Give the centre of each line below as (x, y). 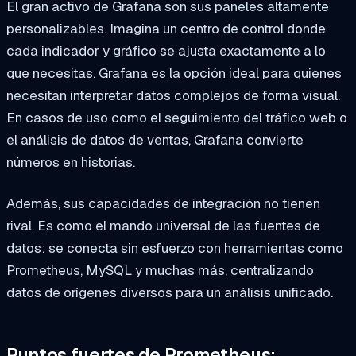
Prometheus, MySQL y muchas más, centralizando (160, 271)
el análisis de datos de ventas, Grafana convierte (155, 140)
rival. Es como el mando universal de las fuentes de (163, 226)
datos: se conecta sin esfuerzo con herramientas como (175, 248)
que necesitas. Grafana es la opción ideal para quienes (174, 74)
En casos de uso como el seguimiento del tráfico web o (177, 118)
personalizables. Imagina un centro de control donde (166, 29)
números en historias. (71, 163)
